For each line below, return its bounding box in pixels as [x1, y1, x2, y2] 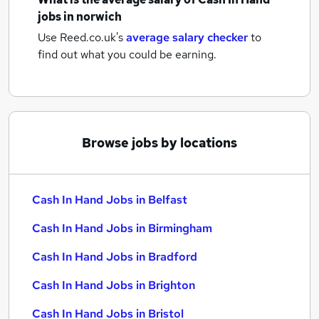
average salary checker [126, 30, 248, 45]
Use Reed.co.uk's [38, 30, 123, 45]
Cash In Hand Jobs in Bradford [32, 249, 197, 264]
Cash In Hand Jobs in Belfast [32, 192, 187, 207]
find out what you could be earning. [38, 47, 216, 62]
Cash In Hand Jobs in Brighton [32, 278, 195, 293]
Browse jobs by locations [82, 135, 237, 151]
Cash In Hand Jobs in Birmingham [32, 221, 212, 236]
